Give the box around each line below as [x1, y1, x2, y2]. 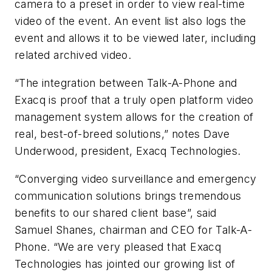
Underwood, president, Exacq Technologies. [15, 144, 241, 158]
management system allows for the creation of [15, 110, 254, 124]
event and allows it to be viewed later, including [15, 32, 256, 45]
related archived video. [15, 49, 132, 62]
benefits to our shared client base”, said [15, 206, 217, 219]
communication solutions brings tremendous [15, 189, 242, 202]
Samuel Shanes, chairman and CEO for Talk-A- [15, 223, 253, 236]
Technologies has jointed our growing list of [15, 257, 236, 270]
